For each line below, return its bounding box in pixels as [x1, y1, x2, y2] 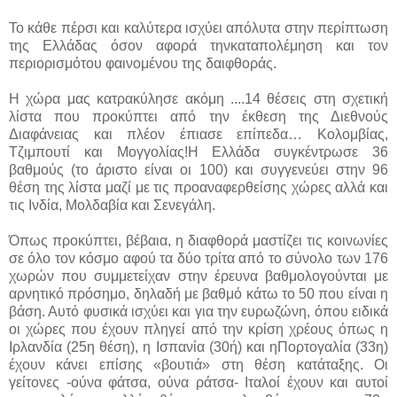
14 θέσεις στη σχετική [244, 90, 388, 106]
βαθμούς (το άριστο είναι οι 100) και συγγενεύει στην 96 [9, 161, 388, 177]
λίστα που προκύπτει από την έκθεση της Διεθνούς [9, 108, 388, 124]
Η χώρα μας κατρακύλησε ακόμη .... [9, 90, 245, 106]
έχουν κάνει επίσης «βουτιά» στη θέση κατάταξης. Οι [9, 356, 388, 372]
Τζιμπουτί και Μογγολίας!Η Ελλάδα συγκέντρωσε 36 [9, 144, 388, 160]
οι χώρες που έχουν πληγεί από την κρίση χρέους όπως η [9, 321, 388, 337]
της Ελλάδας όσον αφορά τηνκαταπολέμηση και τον [9, 37, 388, 53]
